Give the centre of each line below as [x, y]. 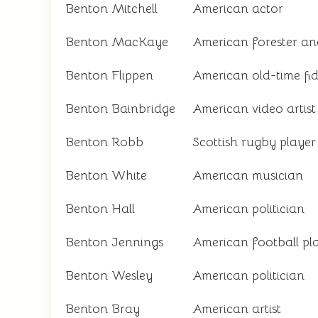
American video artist [254, 109]
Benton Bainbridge [120, 109]
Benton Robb [104, 142]
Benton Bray [103, 309]
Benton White [106, 175]
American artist [237, 309]
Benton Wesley [109, 275]
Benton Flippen [109, 75]
